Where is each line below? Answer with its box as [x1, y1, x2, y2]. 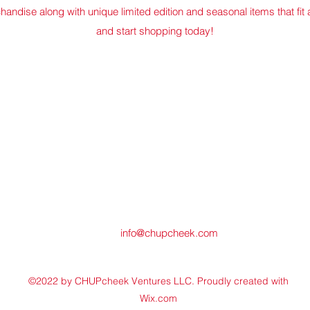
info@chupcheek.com [120, 226, 218, 239]
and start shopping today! [96, 24, 214, 37]
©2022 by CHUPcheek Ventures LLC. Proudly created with [28, 275, 289, 287]
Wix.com [139, 292, 177, 304]
